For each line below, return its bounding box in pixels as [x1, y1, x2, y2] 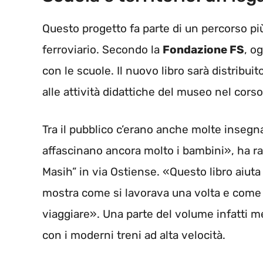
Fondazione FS [163, 42, 244, 56]
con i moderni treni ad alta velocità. [42, 228, 225, 242]
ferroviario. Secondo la [42, 42, 163, 56]
